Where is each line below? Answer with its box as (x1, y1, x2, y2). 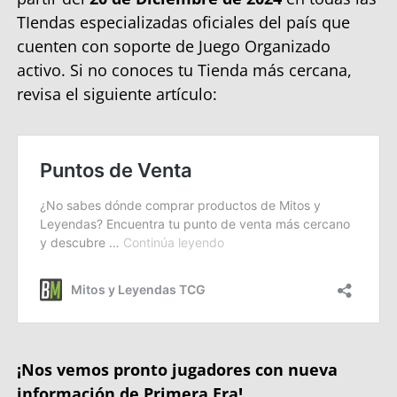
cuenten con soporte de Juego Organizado (17, 35, 331, 58)
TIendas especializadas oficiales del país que (17, 12, 350, 34)
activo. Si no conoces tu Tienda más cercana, (17, 59, 352, 82)
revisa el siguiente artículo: (17, 83, 217, 105)
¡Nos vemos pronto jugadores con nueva (17, 359, 338, 381)
